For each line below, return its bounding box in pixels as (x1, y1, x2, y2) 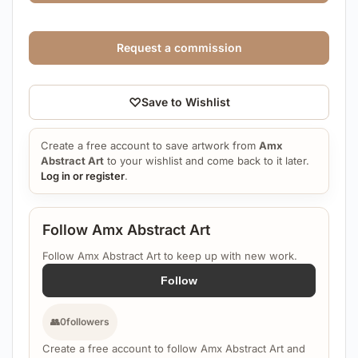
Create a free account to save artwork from (41, 139, 259, 153)
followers (66, 316, 109, 328)
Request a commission (116, 41, 242, 55)
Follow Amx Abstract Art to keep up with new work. (42, 249, 297, 263)
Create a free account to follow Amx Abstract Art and (42, 342, 305, 356)
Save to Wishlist (141, 95, 230, 109)
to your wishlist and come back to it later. (104, 154, 309, 168)
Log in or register (41, 169, 125, 183)
